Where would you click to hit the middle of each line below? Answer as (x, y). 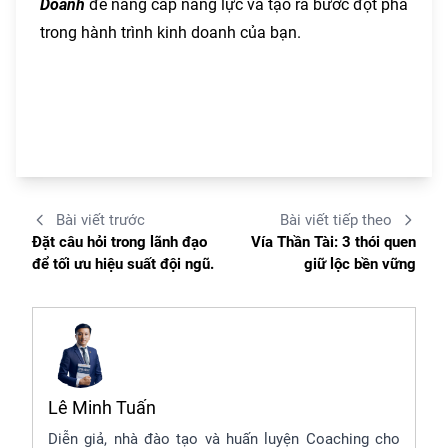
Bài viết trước (100, 220)
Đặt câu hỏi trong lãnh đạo (119, 242)
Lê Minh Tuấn (102, 408)
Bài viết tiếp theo (336, 220)
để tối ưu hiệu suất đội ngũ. (123, 264)
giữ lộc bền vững (360, 264)
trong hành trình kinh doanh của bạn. (170, 33)
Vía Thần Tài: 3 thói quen (333, 242)
